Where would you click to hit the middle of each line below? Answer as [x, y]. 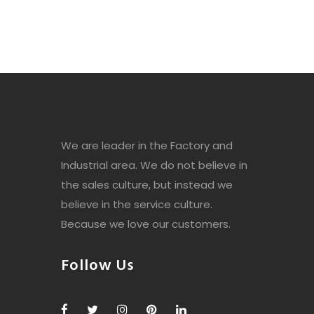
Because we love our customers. [146, 224]
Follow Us [97, 266]
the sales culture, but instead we [147, 184]
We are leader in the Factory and [147, 145]
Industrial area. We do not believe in [154, 165]
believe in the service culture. [137, 204]
